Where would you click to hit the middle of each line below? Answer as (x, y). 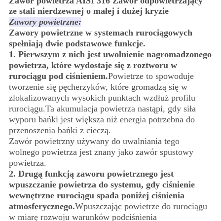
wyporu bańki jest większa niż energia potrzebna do (102, 120)
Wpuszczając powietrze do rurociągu (141, 206)
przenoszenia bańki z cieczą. (60, 130)
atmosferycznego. (42, 206)
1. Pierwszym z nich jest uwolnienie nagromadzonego (110, 55)
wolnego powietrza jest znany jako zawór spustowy (101, 152)
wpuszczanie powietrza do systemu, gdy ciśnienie (102, 185)
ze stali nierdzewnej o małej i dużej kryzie (89, 11)
